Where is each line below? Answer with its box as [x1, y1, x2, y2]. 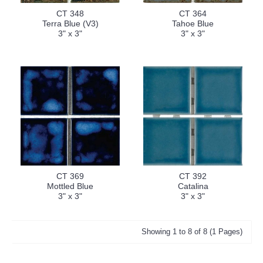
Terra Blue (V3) [42, 19, 99, 28]
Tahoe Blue [172, 19, 214, 28]
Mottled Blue [47, 181, 93, 191]
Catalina [177, 181, 208, 191]
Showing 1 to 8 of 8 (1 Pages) [141, 227, 242, 236]
